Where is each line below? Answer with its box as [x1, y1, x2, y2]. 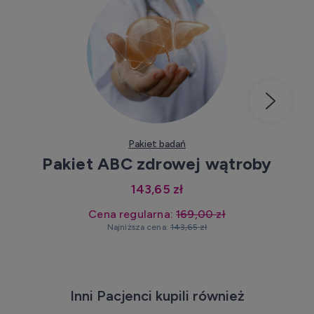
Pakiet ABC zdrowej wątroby [42, 153, 272, 175]
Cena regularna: [88, 207, 177, 221]
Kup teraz [142, 106, 191, 119]
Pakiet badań [128, 138, 186, 151]
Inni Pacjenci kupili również [69, 287, 245, 304]
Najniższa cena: [107, 222, 170, 233]
